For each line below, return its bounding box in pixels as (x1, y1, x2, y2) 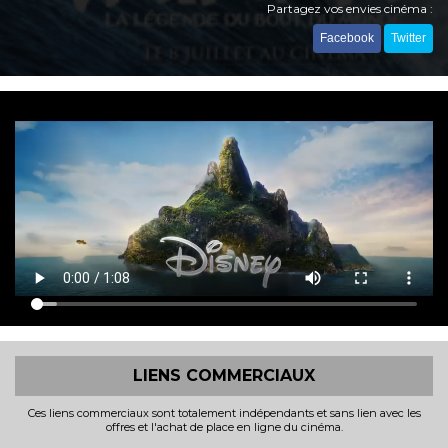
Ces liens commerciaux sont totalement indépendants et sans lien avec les (27, 405, 421, 420)
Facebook (320, 30, 374, 45)
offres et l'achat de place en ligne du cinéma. (105, 419, 343, 434)
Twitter (391, 30, 426, 45)
